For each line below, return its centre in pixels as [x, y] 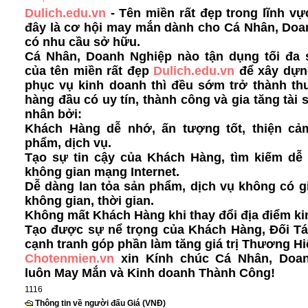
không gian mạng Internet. [102, 172]
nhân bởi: [53, 114]
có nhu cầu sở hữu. [82, 42]
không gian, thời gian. [89, 201]
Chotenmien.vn [69, 258]
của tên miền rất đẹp [89, 71]
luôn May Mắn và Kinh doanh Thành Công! [150, 273]
